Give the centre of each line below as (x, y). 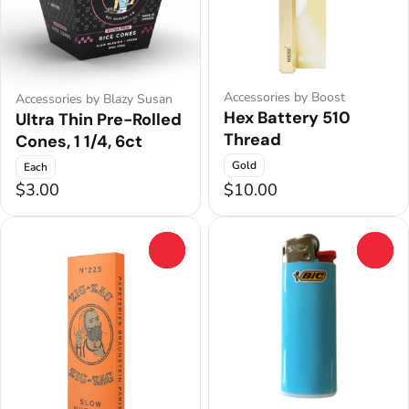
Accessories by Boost (284, 98)
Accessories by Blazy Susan (94, 99)
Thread (252, 140)
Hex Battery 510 (287, 118)
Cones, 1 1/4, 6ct (79, 141)
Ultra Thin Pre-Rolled (99, 119)
